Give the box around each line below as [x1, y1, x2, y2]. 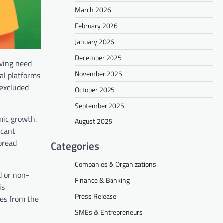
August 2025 [75, 115, 112, 126]
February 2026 [75, 20, 118, 31]
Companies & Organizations [75, 158, 156, 169]
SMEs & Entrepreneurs [75, 206, 143, 217]
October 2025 [75, 84, 115, 95]
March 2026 [75, 4, 111, 15]
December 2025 [75, 52, 122, 63]
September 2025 [75, 100, 124, 111]
